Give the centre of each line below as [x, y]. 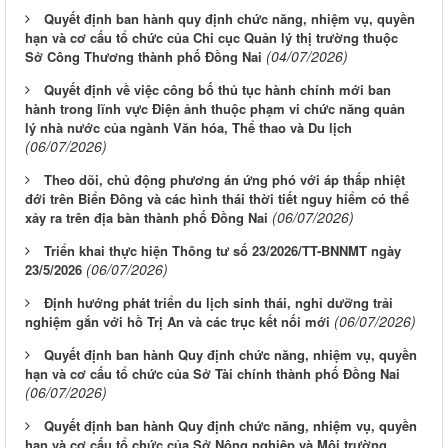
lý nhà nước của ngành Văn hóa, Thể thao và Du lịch [188, 128]
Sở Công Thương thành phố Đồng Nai [143, 57]
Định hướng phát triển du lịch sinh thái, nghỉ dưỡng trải [218, 303]
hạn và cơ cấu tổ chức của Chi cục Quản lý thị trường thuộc [211, 38]
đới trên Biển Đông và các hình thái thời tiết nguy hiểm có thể [217, 199]
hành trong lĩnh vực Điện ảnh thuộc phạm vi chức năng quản [215, 109]
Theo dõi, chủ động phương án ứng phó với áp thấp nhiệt [224, 180]
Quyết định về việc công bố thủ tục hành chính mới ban [217, 90]
